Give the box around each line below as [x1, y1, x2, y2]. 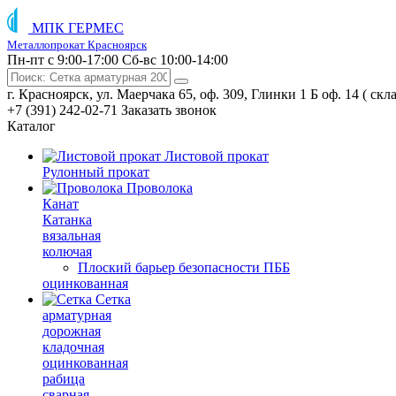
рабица [42, 371, 85, 386]
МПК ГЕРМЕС [32, 20, 124, 35]
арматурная [42, 308, 111, 323]
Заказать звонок [121, 103, 217, 118]
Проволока [126, 180, 193, 195]
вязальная [42, 228, 101, 243]
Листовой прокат [164, 148, 269, 164]
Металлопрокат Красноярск [7, 38, 147, 51]
